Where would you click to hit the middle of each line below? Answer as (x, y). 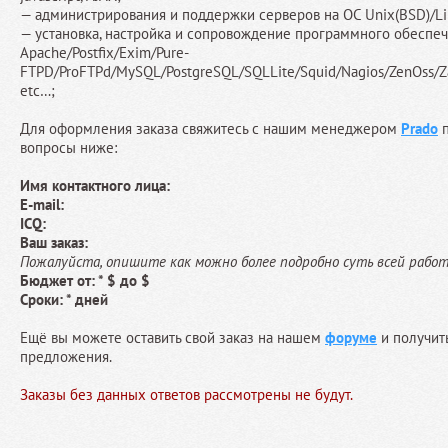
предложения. (66, 357)
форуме (351, 338)
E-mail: (42, 205)
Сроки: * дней (64, 300)
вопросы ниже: (68, 148)
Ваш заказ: (54, 243)
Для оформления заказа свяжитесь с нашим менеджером (210, 129)
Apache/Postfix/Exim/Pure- (104, 53)
